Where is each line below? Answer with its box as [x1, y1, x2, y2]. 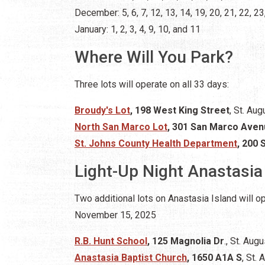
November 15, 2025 [75, 209, 156, 221]
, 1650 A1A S [187, 251, 242, 263]
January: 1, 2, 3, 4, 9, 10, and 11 [75, 23, 201, 35]
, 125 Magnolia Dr [147, 235, 224, 247]
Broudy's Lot [75, 104, 130, 116]
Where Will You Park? [75, 47, 237, 67]
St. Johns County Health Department [75, 137, 237, 149]
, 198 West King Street [130, 104, 230, 116]
